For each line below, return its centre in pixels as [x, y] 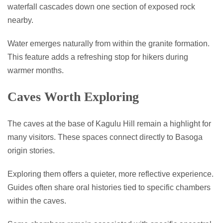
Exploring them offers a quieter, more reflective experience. [111, 174]
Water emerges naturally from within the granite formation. [109, 43]
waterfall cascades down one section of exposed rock [101, 6]
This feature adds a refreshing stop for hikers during [98, 57]
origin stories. [31, 150]
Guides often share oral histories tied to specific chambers [109, 187]
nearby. [20, 20]
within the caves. [37, 201]
